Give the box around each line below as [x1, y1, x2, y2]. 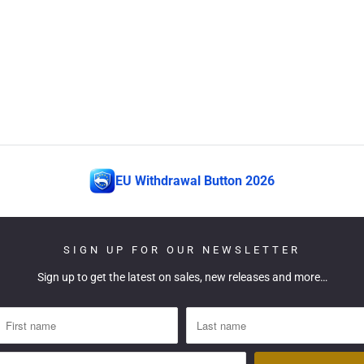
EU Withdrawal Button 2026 [115, 173, 275, 189]
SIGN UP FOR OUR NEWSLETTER [63, 244, 301, 257]
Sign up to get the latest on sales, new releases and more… [37, 271, 327, 284]
